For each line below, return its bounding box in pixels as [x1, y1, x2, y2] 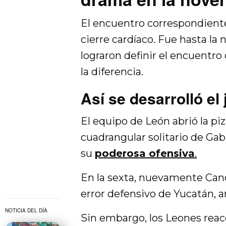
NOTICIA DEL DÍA [5, 206, 47, 214]
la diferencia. [81, 65, 144, 78]
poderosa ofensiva [95, 147, 195, 159]
